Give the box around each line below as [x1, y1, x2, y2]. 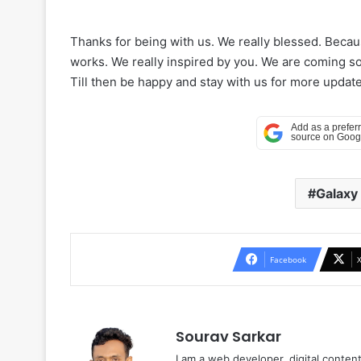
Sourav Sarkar [176, 326, 281, 347]
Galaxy [316, 185, 358, 202]
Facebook [269, 254, 306, 266]
